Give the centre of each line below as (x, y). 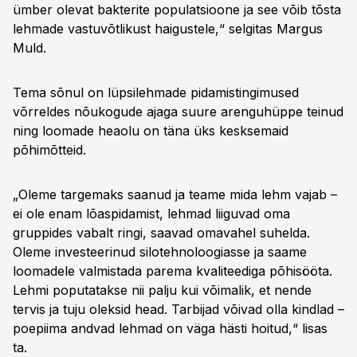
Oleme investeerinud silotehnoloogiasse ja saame (160, 252)
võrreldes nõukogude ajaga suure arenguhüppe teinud (178, 112)
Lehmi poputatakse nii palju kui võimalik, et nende (162, 290)
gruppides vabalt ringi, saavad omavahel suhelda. (161, 233)
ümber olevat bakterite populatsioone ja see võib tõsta (177, 10)
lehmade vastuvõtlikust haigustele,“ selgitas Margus (168, 29)
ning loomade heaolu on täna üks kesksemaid (151, 131)
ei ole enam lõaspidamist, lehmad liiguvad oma (151, 214)
